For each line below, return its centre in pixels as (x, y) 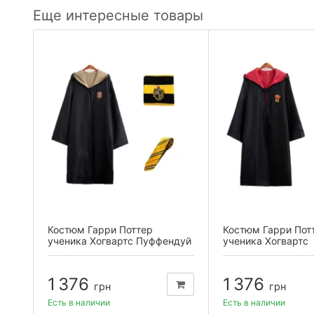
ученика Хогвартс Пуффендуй (120, 240)
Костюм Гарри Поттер (100, 229)
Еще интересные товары (118, 15)
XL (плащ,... (75, 252)
